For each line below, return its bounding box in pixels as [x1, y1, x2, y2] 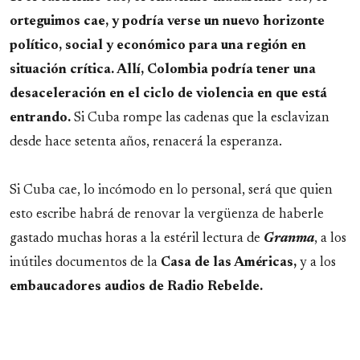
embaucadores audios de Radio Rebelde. [10, 280, 263, 293]
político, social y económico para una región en [10, 39, 306, 52]
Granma [264, 231, 314, 245]
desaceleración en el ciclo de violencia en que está [10, 87, 327, 100]
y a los [297, 256, 336, 269]
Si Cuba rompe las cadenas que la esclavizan [71, 111, 329, 125]
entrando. [10, 111, 71, 125]
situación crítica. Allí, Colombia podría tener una [10, 63, 316, 76]
